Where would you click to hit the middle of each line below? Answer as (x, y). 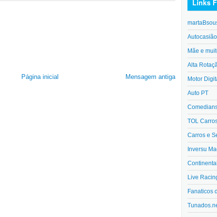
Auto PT (198, 93)
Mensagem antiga (150, 77)
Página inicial (40, 77)
